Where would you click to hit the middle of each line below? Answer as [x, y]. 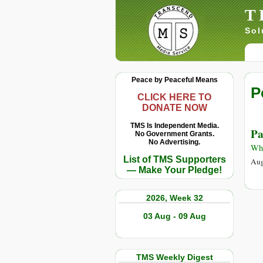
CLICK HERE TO [174, 97]
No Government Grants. [174, 134]
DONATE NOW [174, 108]
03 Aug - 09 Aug [174, 216]
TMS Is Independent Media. [174, 126]
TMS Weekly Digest [174, 257]
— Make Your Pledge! [174, 170]
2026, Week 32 [174, 198]
